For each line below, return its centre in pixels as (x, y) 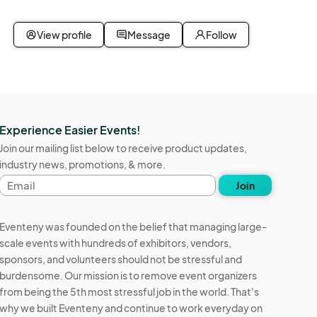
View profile (64, 35)
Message (149, 35)
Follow (221, 35)
